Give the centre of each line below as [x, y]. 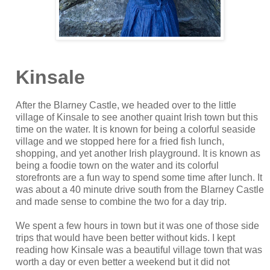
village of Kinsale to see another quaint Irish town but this [137, 117]
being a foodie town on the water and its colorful [117, 165]
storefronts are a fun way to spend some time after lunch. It [139, 177]
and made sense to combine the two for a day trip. [122, 201]
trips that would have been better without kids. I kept [125, 237]
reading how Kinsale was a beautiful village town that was [139, 250]
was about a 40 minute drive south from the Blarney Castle [140, 189]
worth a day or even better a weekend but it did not [122, 262]
